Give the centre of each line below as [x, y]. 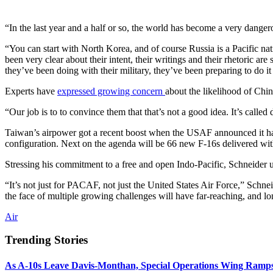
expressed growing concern [111, 91]
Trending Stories [46, 240]
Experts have [31, 91]
